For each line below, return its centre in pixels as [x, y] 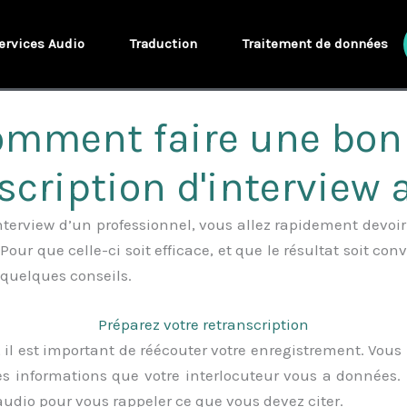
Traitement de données [315, 44]
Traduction [163, 44]
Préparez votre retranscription [203, 324]
